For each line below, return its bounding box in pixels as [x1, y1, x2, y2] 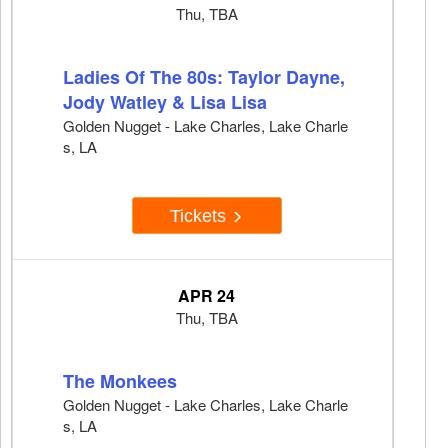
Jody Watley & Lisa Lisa [63, 89, 267, 116]
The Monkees [63, 368, 177, 395]
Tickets [170, 205, 231, 226]
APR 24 [178, 284, 235, 308]
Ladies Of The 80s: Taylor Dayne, [63, 64, 345, 91]
